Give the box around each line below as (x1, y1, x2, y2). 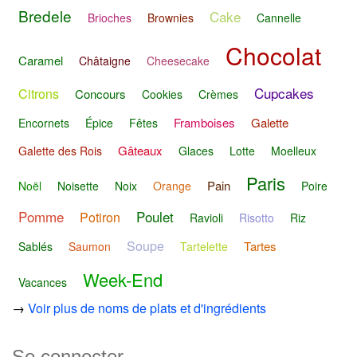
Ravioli (190, 209, 223, 226)
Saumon (69, 238, 111, 255)
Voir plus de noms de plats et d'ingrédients (28, 298, 266, 317)
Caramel (18, 51, 63, 69)
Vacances (18, 274, 67, 291)
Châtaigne (79, 52, 131, 69)
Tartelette (180, 238, 228, 255)
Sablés (18, 238, 53, 255)
